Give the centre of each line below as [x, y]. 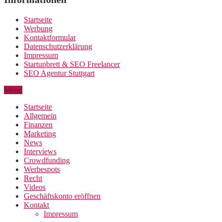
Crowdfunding [47, 161]
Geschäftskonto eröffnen [62, 196]
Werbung [38, 29]
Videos [35, 187]
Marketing [40, 134]
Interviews [40, 152]
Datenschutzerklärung [58, 47]
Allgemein [40, 116]
